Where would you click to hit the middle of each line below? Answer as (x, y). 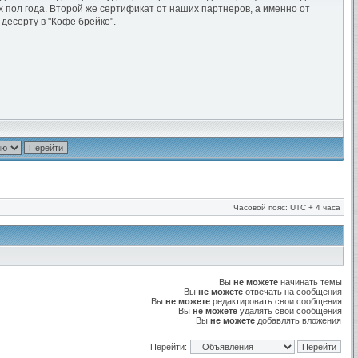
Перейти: (169, 347)
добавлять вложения (298, 320)
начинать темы (310, 282)
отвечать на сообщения (292, 292)
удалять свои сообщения (290, 311)
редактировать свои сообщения (276, 301)
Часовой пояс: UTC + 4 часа (287, 207)
